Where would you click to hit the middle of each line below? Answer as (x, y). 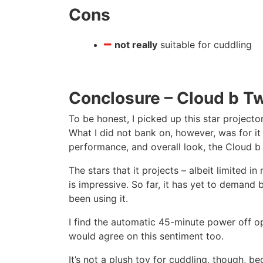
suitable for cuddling (205, 45)
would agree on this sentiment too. (146, 236)
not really (136, 45)
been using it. (98, 198)
